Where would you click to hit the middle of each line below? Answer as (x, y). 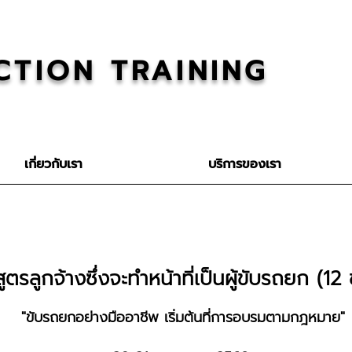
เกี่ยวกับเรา (53, 164)
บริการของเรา (244, 164)
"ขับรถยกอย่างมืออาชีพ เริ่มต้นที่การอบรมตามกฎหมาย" (183, 317)
